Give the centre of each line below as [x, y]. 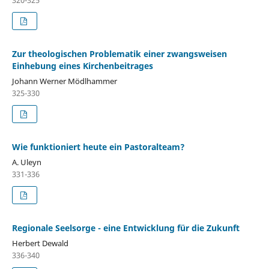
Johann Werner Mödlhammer [64, 81]
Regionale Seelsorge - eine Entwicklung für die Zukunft [125, 228]
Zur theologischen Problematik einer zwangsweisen [119, 53]
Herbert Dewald [40, 243]
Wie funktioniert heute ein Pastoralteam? [98, 147]
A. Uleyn [26, 162]
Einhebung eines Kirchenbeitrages [82, 65]
